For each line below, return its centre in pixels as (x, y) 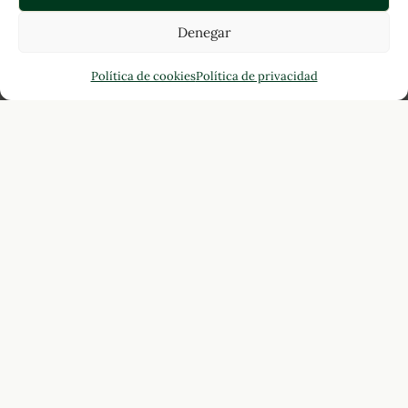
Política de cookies (143, 76)
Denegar (204, 32)
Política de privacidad (256, 76)
